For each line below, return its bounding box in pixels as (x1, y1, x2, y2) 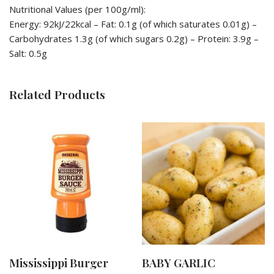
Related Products (9, 86, 105, 102)
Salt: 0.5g (9, 46, 47, 59)
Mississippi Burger (9, 255, 108, 271)
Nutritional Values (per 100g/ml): (9, 2, 146, 15)
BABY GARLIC (142, 255, 216, 271)
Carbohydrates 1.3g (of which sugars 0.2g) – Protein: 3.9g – (9, 32, 259, 45)
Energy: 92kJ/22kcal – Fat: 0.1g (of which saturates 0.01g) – (9, 17, 257, 30)
